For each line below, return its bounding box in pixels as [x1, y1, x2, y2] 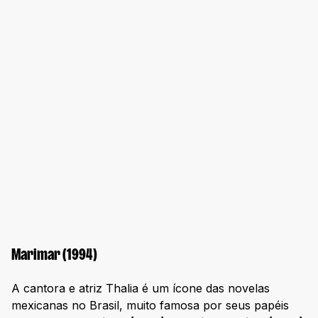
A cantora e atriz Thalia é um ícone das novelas [11, 280, 270, 295]
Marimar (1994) [11, 248, 97, 263]
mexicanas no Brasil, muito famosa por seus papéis [11, 297, 289, 312]
